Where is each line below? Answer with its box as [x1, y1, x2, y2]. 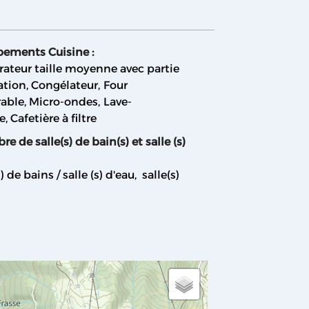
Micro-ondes [29, 95, 99, 109]
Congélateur [31, 79, 99, 92]
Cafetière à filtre [10, 112, 97, 126]
